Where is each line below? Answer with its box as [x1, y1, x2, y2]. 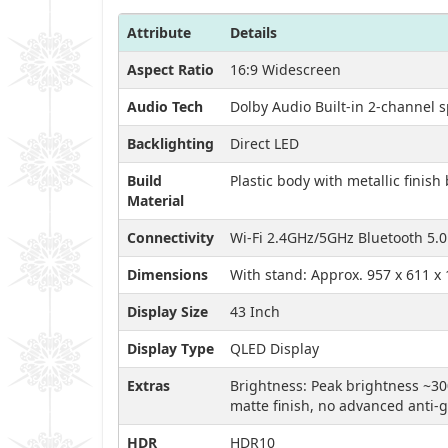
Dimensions [127, 264, 208, 284]
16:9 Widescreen [230, 59, 341, 79]
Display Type [127, 338, 214, 358]
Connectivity [127, 227, 214, 247]
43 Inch [230, 301, 280, 321]
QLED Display [230, 338, 319, 358]
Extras [127, 375, 170, 395]
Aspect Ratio [127, 59, 214, 79]
